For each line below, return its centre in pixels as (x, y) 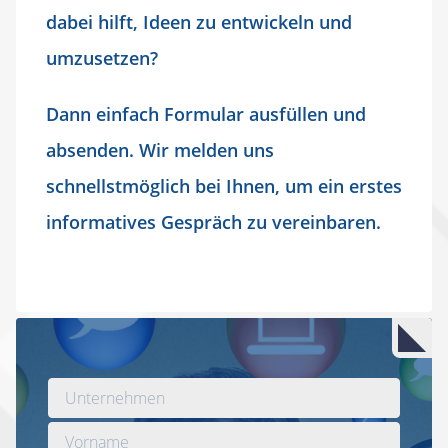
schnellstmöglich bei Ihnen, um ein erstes (224, 186)
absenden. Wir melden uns (160, 150)
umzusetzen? (102, 58)
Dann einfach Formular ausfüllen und (206, 114)
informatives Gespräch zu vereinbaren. (213, 222)
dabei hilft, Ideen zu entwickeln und (199, 22)
